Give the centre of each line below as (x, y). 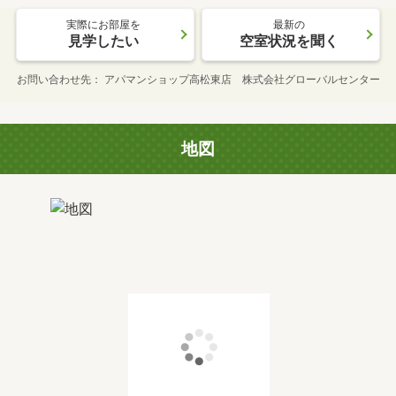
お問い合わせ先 (53, 79)
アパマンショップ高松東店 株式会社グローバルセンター (242, 79)
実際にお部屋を (103, 24)
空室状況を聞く (289, 41)
